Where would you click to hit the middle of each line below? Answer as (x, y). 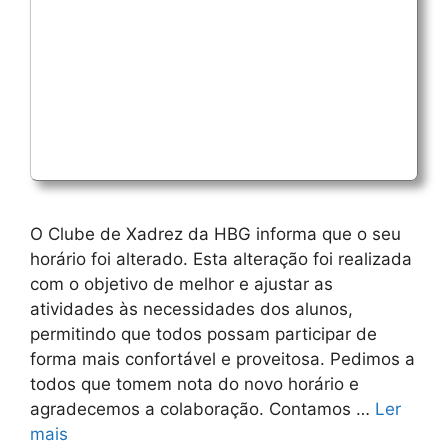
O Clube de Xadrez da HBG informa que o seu (215, 234)
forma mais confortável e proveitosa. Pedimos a (222, 359)
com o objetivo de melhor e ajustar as (181, 284)
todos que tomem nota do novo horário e (194, 384)
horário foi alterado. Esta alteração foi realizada (221, 259)
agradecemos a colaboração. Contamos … (202, 409)
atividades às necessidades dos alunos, (191, 309)
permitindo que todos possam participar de (203, 334)
